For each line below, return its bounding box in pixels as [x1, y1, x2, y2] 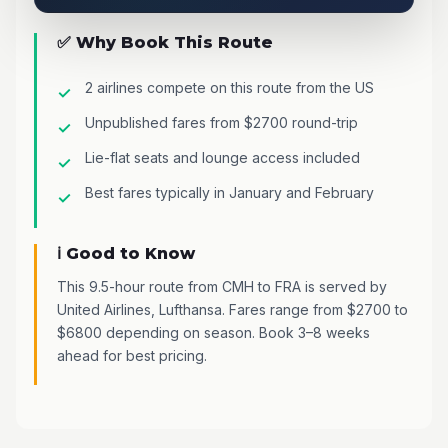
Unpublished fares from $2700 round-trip [85, 113, 358, 131]
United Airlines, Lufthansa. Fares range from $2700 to [57, 300, 408, 318]
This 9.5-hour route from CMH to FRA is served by [57, 277, 387, 295]
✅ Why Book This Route [57, 32, 273, 52]
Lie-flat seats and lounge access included [85, 148, 360, 166]
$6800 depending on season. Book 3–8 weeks [57, 323, 370, 341]
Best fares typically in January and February [85, 183, 374, 201]
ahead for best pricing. [57, 346, 207, 364]
